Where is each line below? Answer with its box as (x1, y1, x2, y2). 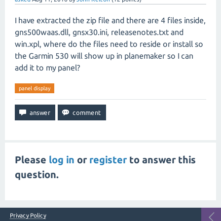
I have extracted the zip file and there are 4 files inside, (15, 16, 206, 25)
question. (15, 169, 59, 180)
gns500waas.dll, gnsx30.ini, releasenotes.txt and (15, 28, 184, 37)
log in (49, 154, 74, 165)
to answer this (127, 154, 196, 165)
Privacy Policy (10, 212, 46, 219)
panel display (19, 85, 50, 91)
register (89, 154, 127, 165)
